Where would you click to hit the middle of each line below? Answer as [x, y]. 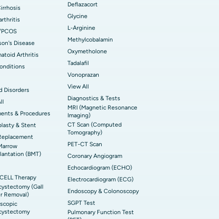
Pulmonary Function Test [101, 212]
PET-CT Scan [85, 144]
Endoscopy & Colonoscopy [103, 191]
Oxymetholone [87, 51]
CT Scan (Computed [95, 125]
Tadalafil [78, 63]
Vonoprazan [83, 75]
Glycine [77, 16]
